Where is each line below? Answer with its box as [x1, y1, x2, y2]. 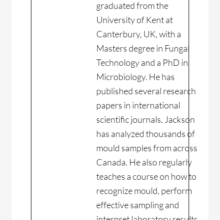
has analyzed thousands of [96, 128, 195, 139]
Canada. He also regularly [96, 157, 192, 168]
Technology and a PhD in [96, 57, 189, 68]
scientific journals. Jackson [96, 114, 195, 125]
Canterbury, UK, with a [96, 28, 182, 40]
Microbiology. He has [96, 71, 175, 82]
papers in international [96, 100, 181, 111]
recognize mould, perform [96, 185, 192, 196]
